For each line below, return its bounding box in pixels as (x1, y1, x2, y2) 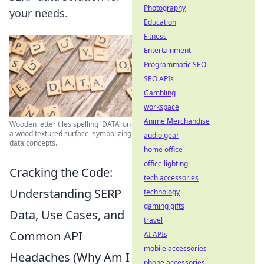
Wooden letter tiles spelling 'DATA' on (9, 118, 131, 129)
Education (144, 17, 176, 27)
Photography (144, 3, 186, 13)
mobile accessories (144, 243, 207, 253)
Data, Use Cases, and (9, 206, 124, 223)
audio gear (144, 130, 179, 140)
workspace (144, 102, 179, 112)
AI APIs (144, 229, 167, 239)
